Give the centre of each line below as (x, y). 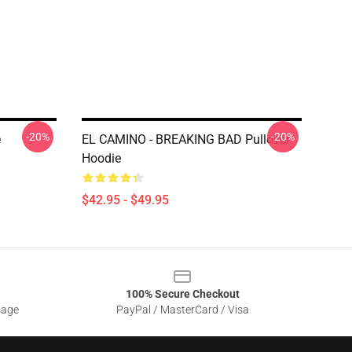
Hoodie (101, 158)
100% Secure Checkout (182, 294)
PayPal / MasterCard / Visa (182, 310)
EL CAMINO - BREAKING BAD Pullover (186, 139)
